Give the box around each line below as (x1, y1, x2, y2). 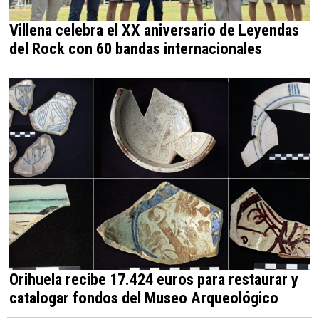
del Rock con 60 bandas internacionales (9, 38, 262, 58)
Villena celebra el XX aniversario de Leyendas (9, 20, 299, 39)
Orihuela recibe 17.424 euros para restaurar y (9, 270, 298, 289)
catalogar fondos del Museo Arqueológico (9, 288, 278, 308)
